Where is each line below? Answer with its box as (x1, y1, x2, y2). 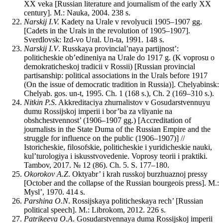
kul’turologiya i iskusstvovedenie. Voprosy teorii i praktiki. (24, 152, 208, 161)
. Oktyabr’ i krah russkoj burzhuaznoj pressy (68, 170, 208, 179)
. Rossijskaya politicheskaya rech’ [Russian (68, 197, 203, 206)
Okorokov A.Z (24, 170, 68, 179)
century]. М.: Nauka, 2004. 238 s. (24, 8, 130, 17)
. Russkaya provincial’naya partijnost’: (58, 44, 179, 53)
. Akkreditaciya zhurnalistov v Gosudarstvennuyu (55, 98, 210, 107)
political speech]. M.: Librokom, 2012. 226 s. (24, 206, 166, 215)
